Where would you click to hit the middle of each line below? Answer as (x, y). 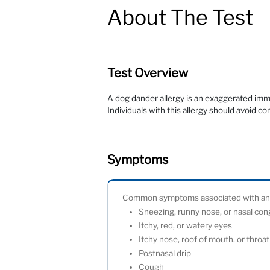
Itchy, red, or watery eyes (188, 226)
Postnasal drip (168, 253)
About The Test (181, 17)
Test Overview (148, 73)
